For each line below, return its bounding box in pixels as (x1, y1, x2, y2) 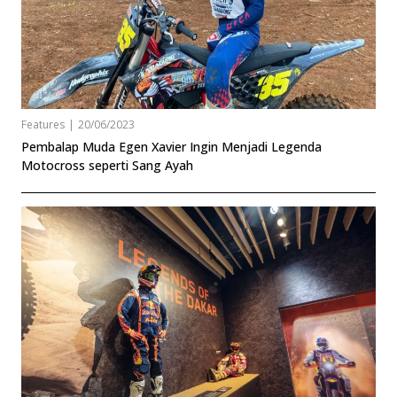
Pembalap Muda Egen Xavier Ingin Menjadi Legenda (21, 137, 322, 155)
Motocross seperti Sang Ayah (21, 156, 193, 174)
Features (21, 116, 65, 132)
